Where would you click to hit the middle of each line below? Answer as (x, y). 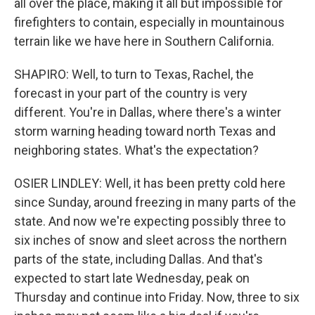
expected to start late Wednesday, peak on (132, 278)
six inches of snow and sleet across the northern (150, 240)
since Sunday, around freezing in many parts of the (155, 202)
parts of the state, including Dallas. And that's (139, 259)
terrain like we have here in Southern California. (144, 41)
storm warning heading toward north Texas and (145, 131)
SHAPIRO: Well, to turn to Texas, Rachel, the (134, 74)
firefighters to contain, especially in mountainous (149, 22)
